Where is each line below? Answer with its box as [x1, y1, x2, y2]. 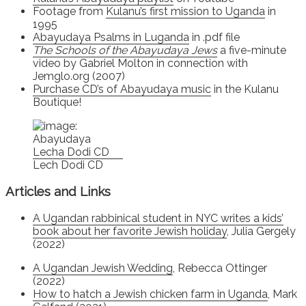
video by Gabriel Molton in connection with [33, 56, 248, 70]
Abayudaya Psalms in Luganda [33, 30, 189, 44]
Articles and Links [5, 184, 111, 199]
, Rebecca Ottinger [173, 262, 267, 275]
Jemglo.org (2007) [33, 69, 125, 83]
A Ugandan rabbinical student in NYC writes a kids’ [33, 212, 283, 225]
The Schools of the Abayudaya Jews [33, 43, 217, 57]
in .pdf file [189, 30, 240, 44]
